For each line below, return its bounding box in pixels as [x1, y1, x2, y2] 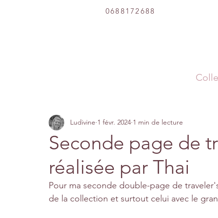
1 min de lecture [133, 118, 183, 127]
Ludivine [70, 118, 95, 127]
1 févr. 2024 [97, 118, 131, 127]
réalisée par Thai [49, 155, 190, 179]
